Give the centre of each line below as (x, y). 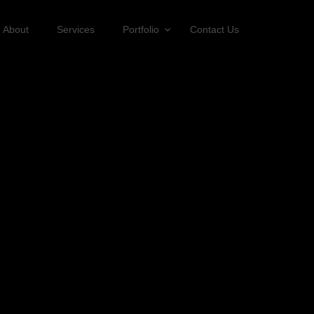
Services (76, 29)
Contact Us (214, 29)
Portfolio (142, 29)
